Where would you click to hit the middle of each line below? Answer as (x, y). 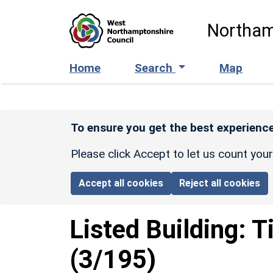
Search (155, 68)
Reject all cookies (220, 183)
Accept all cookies (121, 183)
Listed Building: (161, 229)
